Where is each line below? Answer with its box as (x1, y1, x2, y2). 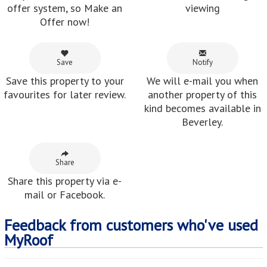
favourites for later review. (4, 87, 126, 101)
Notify (192, 57, 213, 67)
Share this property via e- (8, 173, 122, 188)
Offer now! (40, 14, 89, 29)
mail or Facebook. (24, 187, 105, 201)
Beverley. (182, 114, 223, 129)
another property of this (148, 87, 257, 101)
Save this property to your (5, 73, 124, 88)
